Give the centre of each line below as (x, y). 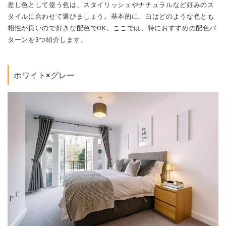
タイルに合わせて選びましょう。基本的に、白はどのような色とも (111, 16)
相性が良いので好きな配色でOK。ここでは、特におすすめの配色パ (112, 28)
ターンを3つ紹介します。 (47, 39)
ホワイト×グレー (44, 75)
